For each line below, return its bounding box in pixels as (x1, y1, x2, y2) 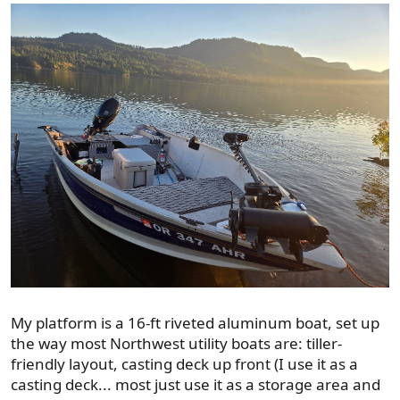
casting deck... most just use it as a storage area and (11, 374, 380, 396)
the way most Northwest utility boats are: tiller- (11, 333, 342, 354)
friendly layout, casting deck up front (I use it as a (11, 354, 358, 375)
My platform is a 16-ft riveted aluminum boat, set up (11, 312, 379, 334)
